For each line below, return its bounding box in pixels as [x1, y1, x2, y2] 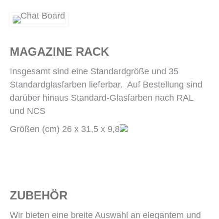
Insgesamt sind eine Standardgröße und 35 [10, 66, 178, 76]
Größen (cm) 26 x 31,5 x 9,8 [10, 124, 120, 134]
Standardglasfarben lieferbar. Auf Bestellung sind [10, 80, 202, 89]
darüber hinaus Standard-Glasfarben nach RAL [10, 93, 193, 103]
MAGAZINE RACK [10, 45, 109, 58]
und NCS [10, 106, 45, 116]
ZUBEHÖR [10, 189, 67, 202]
